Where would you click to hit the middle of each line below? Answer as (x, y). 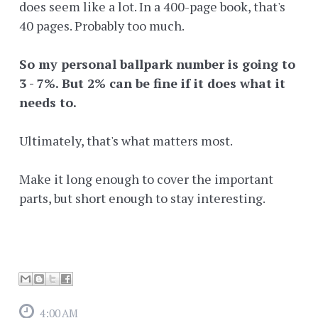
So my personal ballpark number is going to (157, 64)
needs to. (48, 103)
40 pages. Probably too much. (103, 26)
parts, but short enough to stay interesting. (142, 198)
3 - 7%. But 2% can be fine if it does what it (152, 83)
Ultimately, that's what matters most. (126, 141)
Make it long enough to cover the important (146, 179)
